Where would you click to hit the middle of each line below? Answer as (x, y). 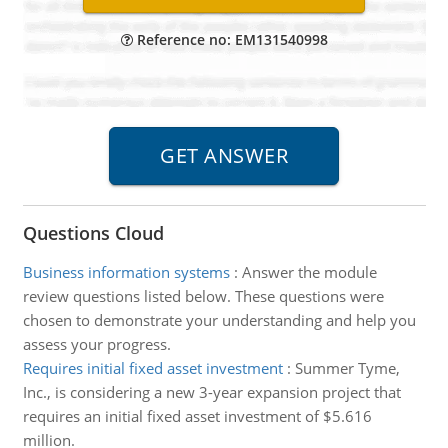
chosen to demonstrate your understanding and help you (219, 320)
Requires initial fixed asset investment (152, 368)
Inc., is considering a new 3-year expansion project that (211, 392)
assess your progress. (96, 344)
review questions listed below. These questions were (203, 296)
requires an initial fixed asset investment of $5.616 (197, 416)
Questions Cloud (93, 233)
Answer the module (309, 272)
